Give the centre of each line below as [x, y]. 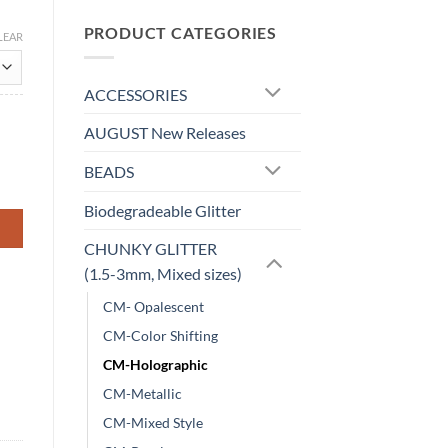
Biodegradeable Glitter [162, 211]
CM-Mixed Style [152, 423]
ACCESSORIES [135, 94]
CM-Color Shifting [160, 336]
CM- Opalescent [153, 307]
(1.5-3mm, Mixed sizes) [162, 274]
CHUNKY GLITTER [150, 249]
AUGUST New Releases [164, 133]
